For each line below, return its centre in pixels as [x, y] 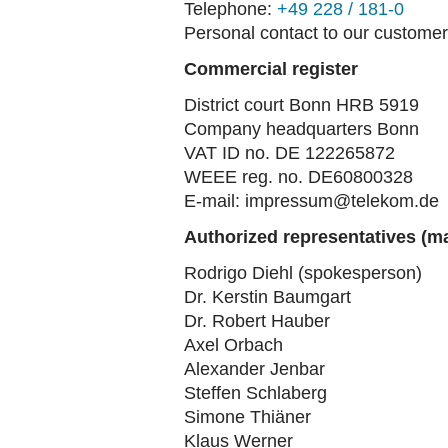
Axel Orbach [233, 345]
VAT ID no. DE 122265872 [289, 153]
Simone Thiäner [247, 417]
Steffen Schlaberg [255, 393]
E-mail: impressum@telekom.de [311, 201]
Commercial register [271, 69]
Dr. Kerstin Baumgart [267, 297]
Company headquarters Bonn [301, 129]
